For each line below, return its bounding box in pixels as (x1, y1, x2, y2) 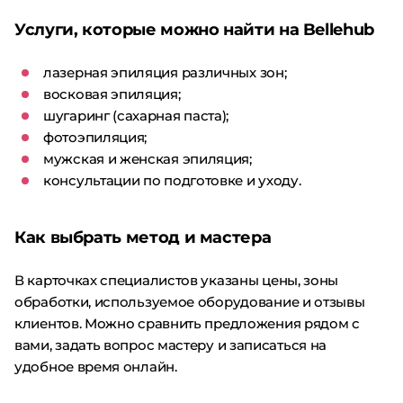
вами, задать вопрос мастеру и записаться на (14, 336, 327, 354)
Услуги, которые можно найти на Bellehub (14, 20, 374, 40)
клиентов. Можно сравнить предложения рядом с (14, 315, 360, 332)
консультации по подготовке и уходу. (43, 172, 301, 189)
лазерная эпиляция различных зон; (43, 64, 287, 81)
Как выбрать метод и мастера (14, 228, 272, 247)
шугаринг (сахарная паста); (43, 107, 229, 124)
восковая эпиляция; (43, 85, 181, 103)
